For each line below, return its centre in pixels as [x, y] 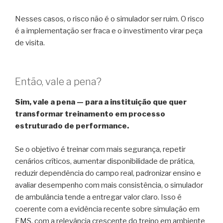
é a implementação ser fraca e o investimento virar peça [109, 31]
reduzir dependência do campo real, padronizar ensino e [108, 173]
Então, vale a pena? [58, 82]
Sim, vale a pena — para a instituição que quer [101, 102]
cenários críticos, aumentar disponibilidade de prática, [105, 161]
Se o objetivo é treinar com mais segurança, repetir [100, 149]
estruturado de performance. [72, 126]
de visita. [30, 43]
